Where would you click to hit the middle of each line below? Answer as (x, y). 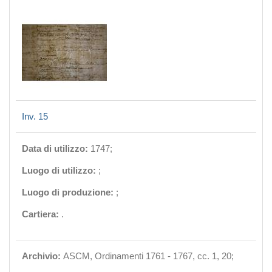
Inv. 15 (35, 116)
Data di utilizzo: (56, 148)
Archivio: (42, 256)
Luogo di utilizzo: (60, 170)
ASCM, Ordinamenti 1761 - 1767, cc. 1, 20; (148, 256)
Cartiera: (42, 214)
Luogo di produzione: (69, 192)
